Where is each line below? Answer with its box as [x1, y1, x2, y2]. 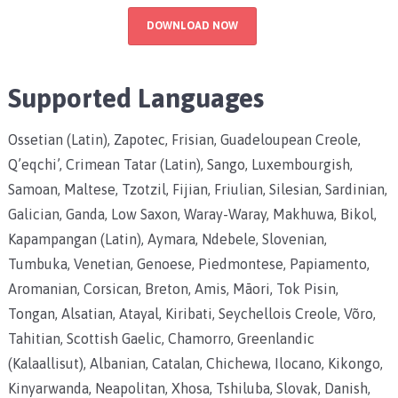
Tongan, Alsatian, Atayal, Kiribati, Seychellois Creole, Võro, [7, 305, 376, 322]
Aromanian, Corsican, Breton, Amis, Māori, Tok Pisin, [7, 280, 338, 297]
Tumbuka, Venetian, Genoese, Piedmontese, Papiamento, [7, 255, 370, 272]
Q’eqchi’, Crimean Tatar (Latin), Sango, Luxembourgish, [7, 155, 353, 172]
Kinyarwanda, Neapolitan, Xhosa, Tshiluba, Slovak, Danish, [7, 379, 370, 396]
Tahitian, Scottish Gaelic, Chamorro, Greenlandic [7, 330, 314, 346]
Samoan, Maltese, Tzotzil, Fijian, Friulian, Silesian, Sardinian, [7, 180, 387, 197]
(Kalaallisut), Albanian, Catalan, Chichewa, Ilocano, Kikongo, [7, 354, 383, 371]
